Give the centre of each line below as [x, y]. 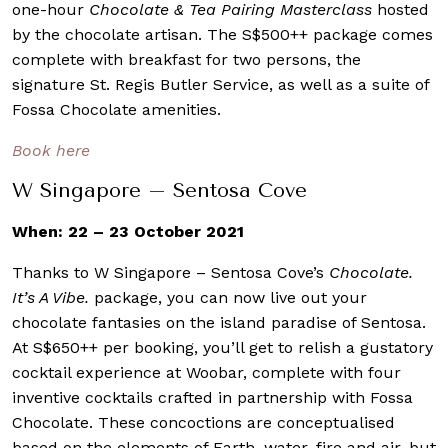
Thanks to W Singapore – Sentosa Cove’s [170, 273]
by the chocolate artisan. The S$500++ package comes [222, 35]
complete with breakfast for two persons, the [186, 60]
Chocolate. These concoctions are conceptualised [203, 423]
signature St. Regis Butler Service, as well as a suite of [220, 85]
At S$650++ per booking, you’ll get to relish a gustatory [222, 348]
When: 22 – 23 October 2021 [128, 232]
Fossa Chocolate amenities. [116, 110]
